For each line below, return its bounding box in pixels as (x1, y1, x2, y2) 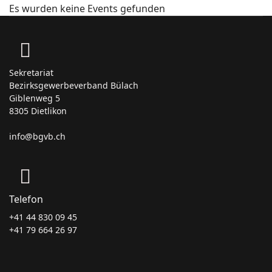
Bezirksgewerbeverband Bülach (9, 80, 138, 91)
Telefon (9, 192, 43, 206)
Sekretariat (9, 67, 53, 78)
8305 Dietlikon (9, 105, 67, 117)
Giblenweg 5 (9, 92, 60, 104)
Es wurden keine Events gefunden (9, 2, 165, 15)
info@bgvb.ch (9, 131, 66, 142)
